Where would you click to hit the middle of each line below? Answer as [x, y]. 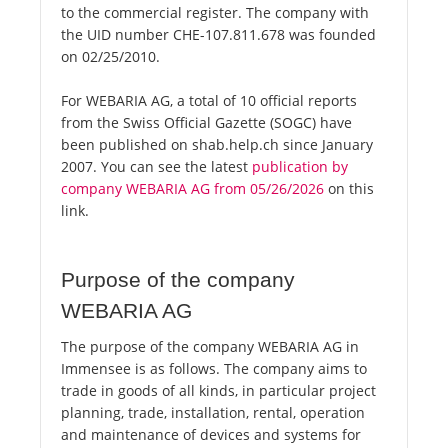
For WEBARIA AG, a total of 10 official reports [209, 101]
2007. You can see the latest [156, 167]
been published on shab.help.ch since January [217, 145]
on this [349, 189]
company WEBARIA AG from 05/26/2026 [192, 189]
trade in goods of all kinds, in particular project [218, 391]
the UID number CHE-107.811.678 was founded [218, 35]
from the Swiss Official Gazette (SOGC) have [206, 123]
